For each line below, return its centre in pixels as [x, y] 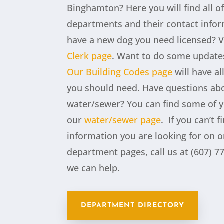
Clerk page [90, 56]
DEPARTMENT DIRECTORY [133, 206]
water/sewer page [123, 120]
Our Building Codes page [120, 72]
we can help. [94, 168]
